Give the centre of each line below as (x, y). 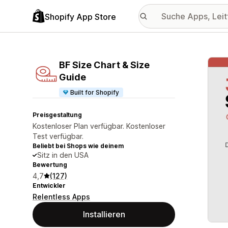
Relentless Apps (61, 197)
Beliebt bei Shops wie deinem (78, 146)
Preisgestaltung (57, 115)
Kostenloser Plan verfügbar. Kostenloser (99, 126)
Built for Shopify (95, 92)
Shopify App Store (80, 17)
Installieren (104, 214)
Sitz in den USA (63, 155)
